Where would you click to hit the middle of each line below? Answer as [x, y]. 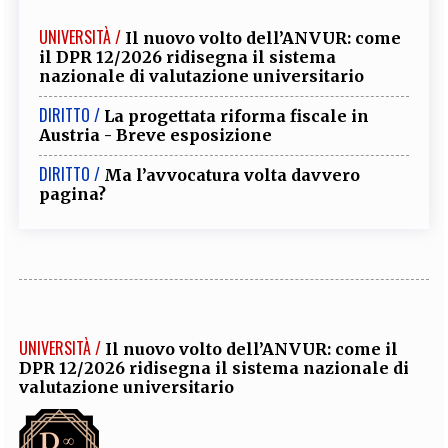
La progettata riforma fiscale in [237, 116]
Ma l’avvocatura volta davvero [232, 175]
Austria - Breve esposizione [156, 135]
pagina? [73, 194]
